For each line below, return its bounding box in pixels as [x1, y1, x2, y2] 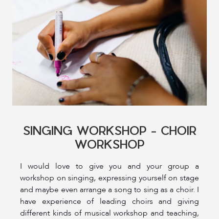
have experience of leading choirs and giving [20, 196, 199, 207]
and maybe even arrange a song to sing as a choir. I [20, 184, 199, 195]
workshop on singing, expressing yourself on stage [20, 172, 199, 183]
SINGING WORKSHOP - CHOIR [22, 123, 197, 137]
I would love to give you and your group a [20, 160, 199, 172]
